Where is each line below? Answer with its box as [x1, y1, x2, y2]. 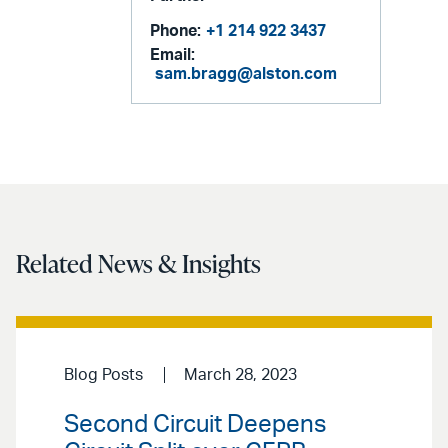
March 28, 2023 [183, 367, 297, 384]
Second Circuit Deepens [64, 412, 327, 437]
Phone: [150, 23, 202, 40]
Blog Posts [64, 367, 143, 384]
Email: [150, 47, 196, 64]
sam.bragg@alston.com [155, 66, 338, 83]
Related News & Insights [16, 245, 261, 281]
